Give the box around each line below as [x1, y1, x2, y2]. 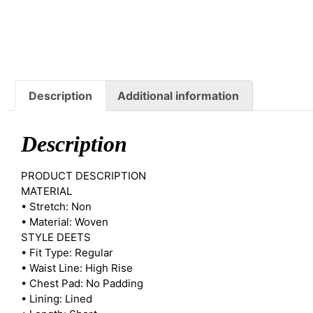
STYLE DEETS [21, 230, 91, 244]
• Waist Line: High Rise [21, 261, 133, 275]
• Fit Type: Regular [21, 245, 113, 259]
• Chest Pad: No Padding [21, 276, 143, 290]
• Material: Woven [21, 214, 108, 228]
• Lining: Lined [21, 291, 92, 305]
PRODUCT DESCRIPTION [21, 168, 146, 182]
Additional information [117, 89, 239, 103]
